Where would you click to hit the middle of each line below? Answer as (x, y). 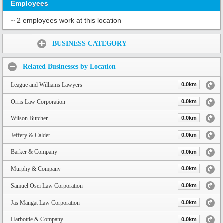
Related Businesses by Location (69, 67)
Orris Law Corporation (38, 102)
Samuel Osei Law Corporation (47, 185)
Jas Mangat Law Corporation (45, 202)
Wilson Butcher (29, 118)
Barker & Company (34, 152)
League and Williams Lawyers (47, 85)
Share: (17, 41)
